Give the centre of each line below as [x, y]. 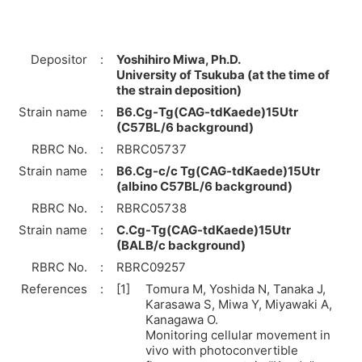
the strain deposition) [179, 90]
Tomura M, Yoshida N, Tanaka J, [236, 288]
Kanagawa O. [182, 319]
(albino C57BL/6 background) [204, 186]
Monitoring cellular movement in [238, 335]
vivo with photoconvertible [222, 350]
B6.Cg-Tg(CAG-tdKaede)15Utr [207, 112]
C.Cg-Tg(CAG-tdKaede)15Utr [204, 229]
